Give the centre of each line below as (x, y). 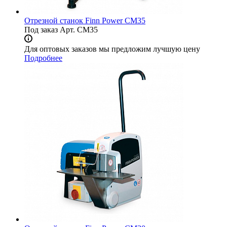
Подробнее (43, 58)
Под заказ (41, 30)
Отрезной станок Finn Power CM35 (85, 21)
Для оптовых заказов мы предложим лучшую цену (112, 49)
